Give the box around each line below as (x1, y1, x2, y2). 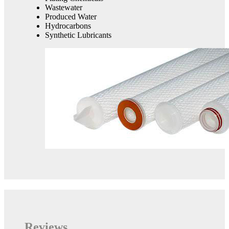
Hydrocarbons (45, 21, 91, 31)
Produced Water (45, 12, 97, 21)
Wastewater (45, 3, 82, 12)
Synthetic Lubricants (45, 31, 111, 40)
